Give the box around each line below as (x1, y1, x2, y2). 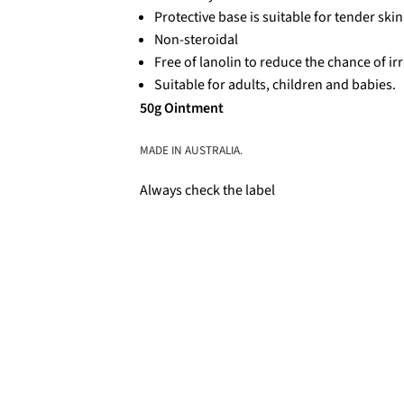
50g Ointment (139, 98, 224, 119)
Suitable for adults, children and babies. (153, 74, 396, 95)
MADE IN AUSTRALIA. (139, 141, 243, 159)
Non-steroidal (153, 29, 238, 50)
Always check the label (139, 180, 275, 201)
